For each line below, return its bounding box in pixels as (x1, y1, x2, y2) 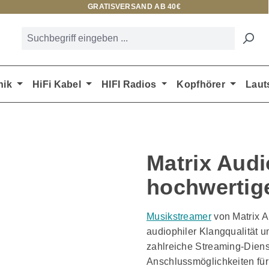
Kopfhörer (177, 79, 226, 89)
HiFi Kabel (32, 79, 82, 89)
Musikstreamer (147, 211, 211, 222)
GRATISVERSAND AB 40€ (88, 2, 181, 11)
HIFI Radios (101, 79, 157, 89)
